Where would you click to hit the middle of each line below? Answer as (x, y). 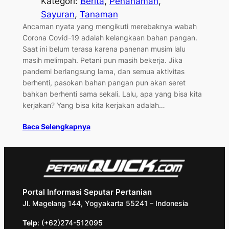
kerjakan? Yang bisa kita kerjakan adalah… (94, 105)
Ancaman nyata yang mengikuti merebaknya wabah (109, 27)
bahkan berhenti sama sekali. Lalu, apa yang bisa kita (112, 94)
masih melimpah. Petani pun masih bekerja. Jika (102, 60)
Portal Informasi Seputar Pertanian (87, 192)
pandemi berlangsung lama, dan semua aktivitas (103, 72)
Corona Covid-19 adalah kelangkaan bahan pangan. (110, 38)
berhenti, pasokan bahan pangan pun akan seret (104, 83)
